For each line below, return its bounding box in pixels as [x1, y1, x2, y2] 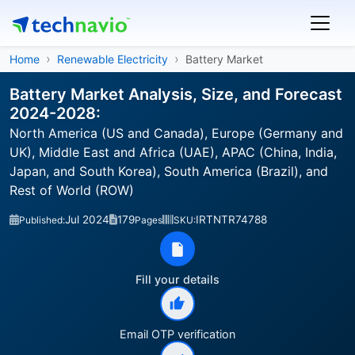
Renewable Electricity [57, 52, 168, 66]
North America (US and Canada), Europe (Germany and [10, 125, 343, 141]
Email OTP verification [120, 327, 235, 341]
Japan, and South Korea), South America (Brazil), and [10, 163, 328, 179]
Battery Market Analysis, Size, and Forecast [10, 85, 342, 104]
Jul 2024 [65, 213, 109, 226]
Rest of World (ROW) [10, 182, 134, 198]
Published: [19, 214, 65, 226]
